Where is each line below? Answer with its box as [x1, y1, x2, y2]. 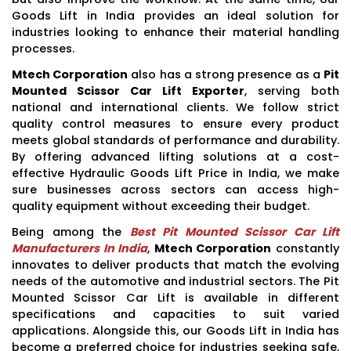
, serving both [244, 82, 339, 99]
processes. [12, 40, 74, 56]
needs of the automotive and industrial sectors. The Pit [12, 273, 339, 289]
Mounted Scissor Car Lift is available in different [12, 289, 339, 306]
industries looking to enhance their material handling [12, 24, 339, 40]
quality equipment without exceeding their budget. [12, 197, 309, 214]
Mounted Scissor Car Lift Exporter [12, 82, 244, 99]
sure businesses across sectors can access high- [12, 181, 339, 197]
